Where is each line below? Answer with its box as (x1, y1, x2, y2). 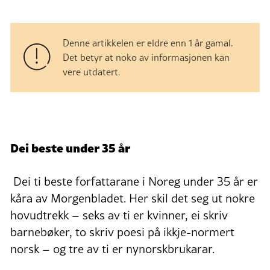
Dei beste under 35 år (10, 137, 130, 156)
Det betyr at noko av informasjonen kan (63, 50, 230, 64)
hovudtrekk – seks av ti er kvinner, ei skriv (10, 206, 228, 224)
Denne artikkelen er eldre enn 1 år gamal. (63, 36, 233, 49)
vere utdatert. (63, 64, 121, 78)
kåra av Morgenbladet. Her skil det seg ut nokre (10, 189, 255, 207)
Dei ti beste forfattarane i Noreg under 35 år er (10, 172, 258, 190)
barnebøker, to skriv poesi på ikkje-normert (10, 223, 234, 240)
